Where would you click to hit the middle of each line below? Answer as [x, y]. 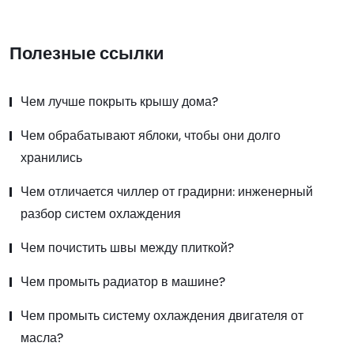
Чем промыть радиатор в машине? [123, 282]
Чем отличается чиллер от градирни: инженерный [167, 192]
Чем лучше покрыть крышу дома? [119, 102]
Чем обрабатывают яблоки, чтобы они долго [151, 136]
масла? [42, 338]
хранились [51, 158]
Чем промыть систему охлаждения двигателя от [162, 316]
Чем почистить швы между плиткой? [127, 248]
